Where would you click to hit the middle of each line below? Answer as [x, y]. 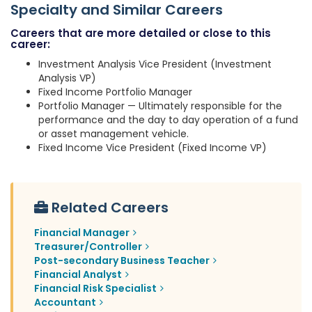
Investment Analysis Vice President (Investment [155, 64]
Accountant [65, 303]
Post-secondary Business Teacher [122, 261]
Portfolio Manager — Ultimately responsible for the [160, 106]
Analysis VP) [67, 78]
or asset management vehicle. [114, 134]
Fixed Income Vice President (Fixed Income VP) [153, 148]
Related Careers [110, 208]
